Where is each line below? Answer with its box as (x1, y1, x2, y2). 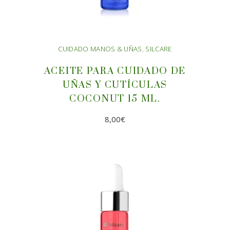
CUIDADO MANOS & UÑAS (58, 44, 142, 53)
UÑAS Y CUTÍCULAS (62, 79, 168, 91)
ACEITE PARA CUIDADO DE (44, 65, 186, 77)
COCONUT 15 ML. (69, 93, 161, 105)
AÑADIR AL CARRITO (80, 154, 150, 162)
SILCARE (145, 44, 172, 53)
